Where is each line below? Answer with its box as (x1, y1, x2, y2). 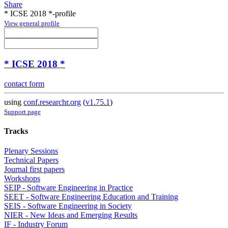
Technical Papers (4, 156, 59, 165)
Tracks (4, 126, 28, 135)
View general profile (4, 19, 60, 27)
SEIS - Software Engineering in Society (4, 202, 132, 211)
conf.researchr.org (23, 97, 81, 106)
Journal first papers (4, 165, 65, 174)
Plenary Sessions (4, 147, 58, 156)
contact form (4, 79, 44, 88)
